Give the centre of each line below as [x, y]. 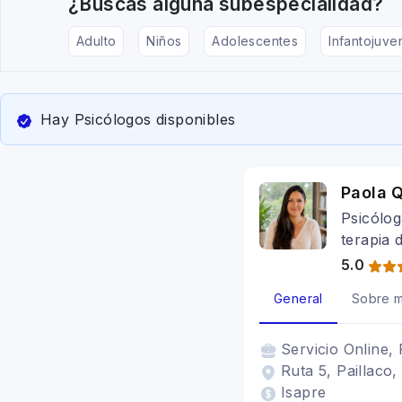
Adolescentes [255, 41]
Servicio [312, 349]
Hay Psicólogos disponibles [138, 119]
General [298, 298]
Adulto [96, 41]
